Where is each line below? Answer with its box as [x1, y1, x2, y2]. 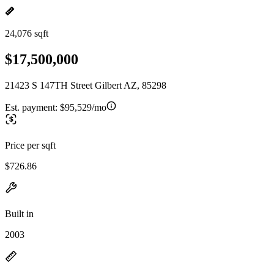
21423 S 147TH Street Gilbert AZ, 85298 [5, 80, 166, 91]
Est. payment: [5, 102, 60, 113]
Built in [5, 208, 34, 219]
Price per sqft [5, 139, 56, 150]
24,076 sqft [5, 28, 48, 39]
